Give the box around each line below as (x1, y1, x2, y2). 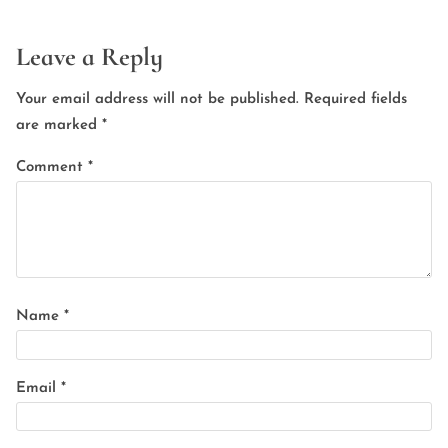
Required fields (304, 91, 407, 107)
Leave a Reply (16, 40, 163, 72)
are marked (16, 117, 102, 133)
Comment (16, 159, 88, 175)
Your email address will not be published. (16, 91, 299, 107)
